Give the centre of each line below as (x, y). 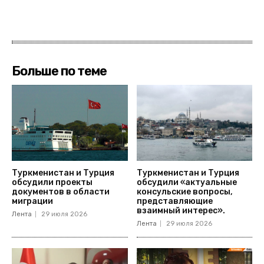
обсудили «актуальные (187, 183)
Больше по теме (59, 71)
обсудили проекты (52, 183)
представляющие (174, 202)
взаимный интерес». (181, 211)
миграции (33, 202)
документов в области (61, 192)
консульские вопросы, (184, 192)
